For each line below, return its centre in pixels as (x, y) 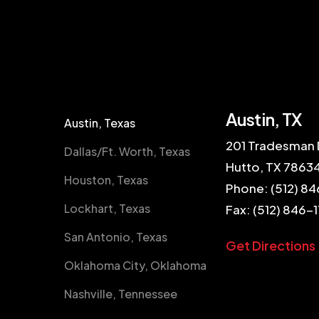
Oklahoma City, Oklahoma (135, 266)
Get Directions (270, 246)
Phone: (248, 188)
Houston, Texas (106, 180)
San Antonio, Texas (115, 237)
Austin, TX (263, 119)
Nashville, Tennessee (120, 294)
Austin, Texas (99, 123)
